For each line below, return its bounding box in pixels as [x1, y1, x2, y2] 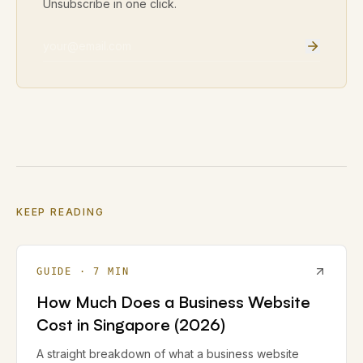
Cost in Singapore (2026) [36, 314, 225, 335]
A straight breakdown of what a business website [36, 347, 299, 361]
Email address [42, 46, 126, 63]
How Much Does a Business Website [36, 292, 310, 312]
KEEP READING [16, 206, 105, 218]
